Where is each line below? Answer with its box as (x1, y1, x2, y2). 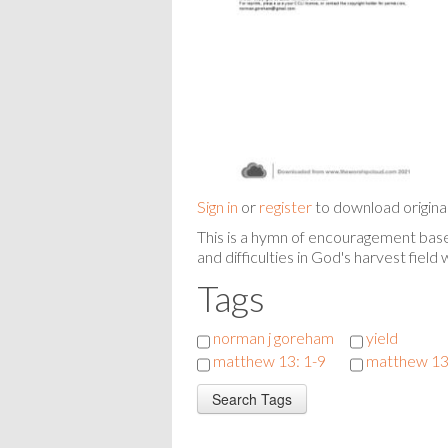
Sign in (197, 196, 238, 216)
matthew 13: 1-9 (213, 350, 326, 370)
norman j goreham (213, 327, 334, 347)
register (259, 196, 312, 216)
